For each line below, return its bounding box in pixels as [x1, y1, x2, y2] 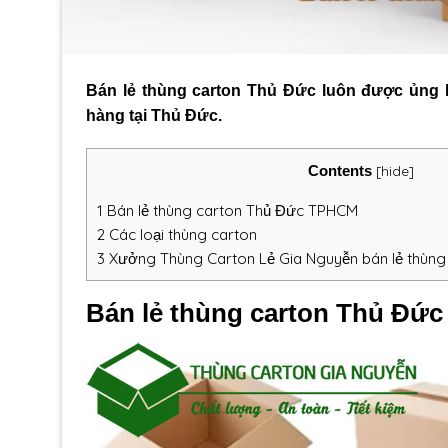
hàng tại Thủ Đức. [86, 106, 222, 124]
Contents [308, 162, 372, 180]
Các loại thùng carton [105, 224, 257, 244]
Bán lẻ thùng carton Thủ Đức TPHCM [103, 200, 358, 220]
